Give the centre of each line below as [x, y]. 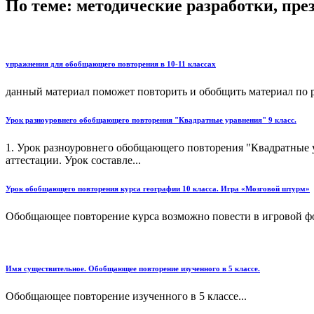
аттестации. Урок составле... [73, 160]
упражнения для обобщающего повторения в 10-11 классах [111, 63]
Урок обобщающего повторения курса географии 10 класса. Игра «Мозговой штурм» [158, 188]
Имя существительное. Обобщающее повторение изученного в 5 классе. [133, 268]
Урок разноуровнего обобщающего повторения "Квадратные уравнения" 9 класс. [151, 120]
